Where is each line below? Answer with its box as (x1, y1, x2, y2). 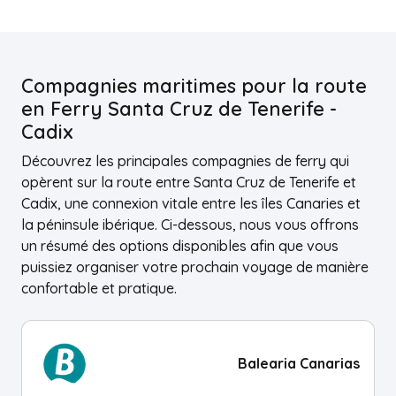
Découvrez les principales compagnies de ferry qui (21, 152, 349, 170)
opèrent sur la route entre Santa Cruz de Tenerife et (21, 173, 356, 191)
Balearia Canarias (238, 354, 360, 372)
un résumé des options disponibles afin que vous (21, 237, 339, 255)
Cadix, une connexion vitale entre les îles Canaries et (21, 194, 361, 212)
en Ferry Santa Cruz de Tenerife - (21, 96, 337, 120)
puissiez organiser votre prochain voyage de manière (21, 258, 369, 276)
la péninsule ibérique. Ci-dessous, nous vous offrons (21, 216, 359, 233)
